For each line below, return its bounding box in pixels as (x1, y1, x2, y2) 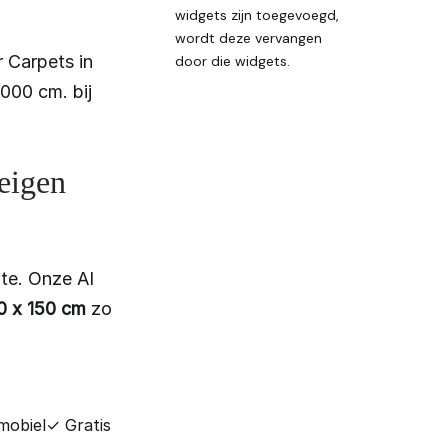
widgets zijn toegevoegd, (175, 6, 339, 25)
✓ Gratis (45, 415, 111, 436)
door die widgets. (175, 52, 290, 71)
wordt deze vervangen (175, 29, 322, 48)
